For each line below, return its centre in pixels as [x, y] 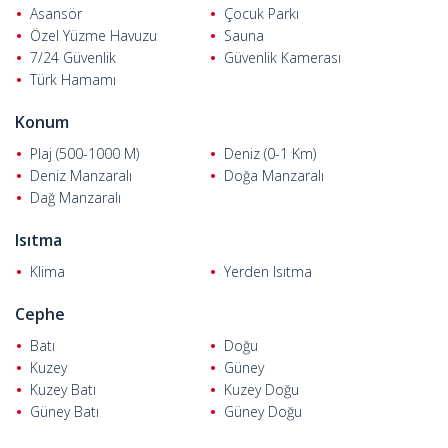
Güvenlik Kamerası [282, 57]
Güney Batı [64, 411]
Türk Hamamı [73, 79]
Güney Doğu [263, 411]
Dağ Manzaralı [75, 197]
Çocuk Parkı [261, 13]
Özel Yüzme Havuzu [93, 35]
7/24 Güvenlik [73, 57]
